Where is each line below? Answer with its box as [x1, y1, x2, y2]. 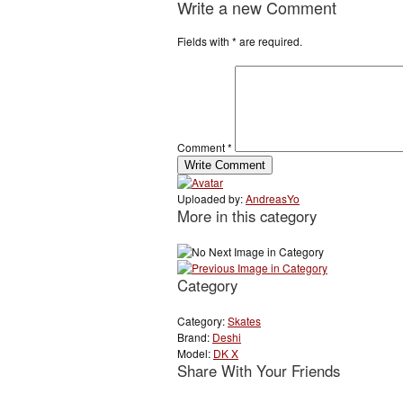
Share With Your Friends [177, 360, 340, 382]
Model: [177, 345, 213, 362]
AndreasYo [246, 191, 300, 207]
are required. [237, 33, 302, 49]
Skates [228, 313, 261, 329]
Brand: [177, 329, 212, 345]
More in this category [177, 205, 317, 228]
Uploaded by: [177, 191, 246, 207]
